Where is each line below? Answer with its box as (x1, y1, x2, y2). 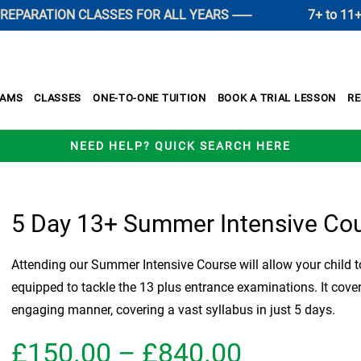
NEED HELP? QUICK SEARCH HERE (70, 139, 291, 153)
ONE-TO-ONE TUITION (93, 92, 206, 105)
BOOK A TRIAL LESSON (217, 92, 337, 105)
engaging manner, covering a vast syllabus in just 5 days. (11, 302, 335, 318)
